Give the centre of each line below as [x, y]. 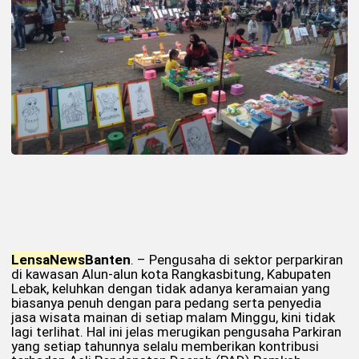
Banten [108, 259]
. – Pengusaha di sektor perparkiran [237, 259]
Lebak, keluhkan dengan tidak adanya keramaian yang [171, 288]
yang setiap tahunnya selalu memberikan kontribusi [165, 346]
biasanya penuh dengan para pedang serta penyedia [166, 303]
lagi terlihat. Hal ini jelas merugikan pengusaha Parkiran [176, 331]
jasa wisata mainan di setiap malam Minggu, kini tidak [173, 317]
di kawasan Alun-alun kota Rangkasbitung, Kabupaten [171, 274]
